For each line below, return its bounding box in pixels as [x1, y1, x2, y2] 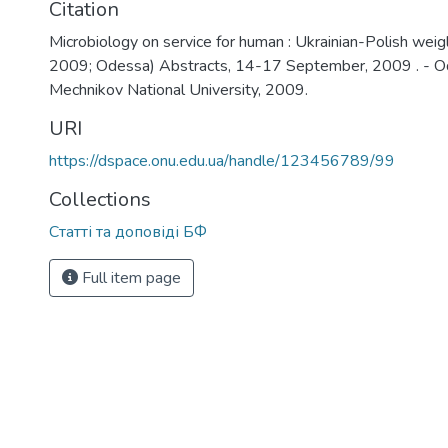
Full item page [78, 266, 181, 289]
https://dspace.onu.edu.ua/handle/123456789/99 [49, 149, 395, 172]
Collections [49, 185, 151, 213]
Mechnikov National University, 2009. [49, 78, 308, 101]
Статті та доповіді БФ [49, 220, 207, 243]
